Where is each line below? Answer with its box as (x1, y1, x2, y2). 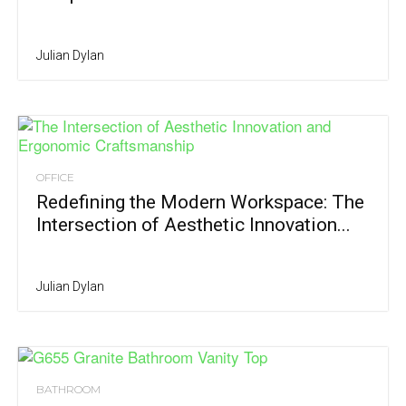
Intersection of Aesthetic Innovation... (36, 214, 351, 237)
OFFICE (36, 170, 74, 185)
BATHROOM (36, 382, 101, 397)
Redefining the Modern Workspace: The (36, 191, 364, 214)
